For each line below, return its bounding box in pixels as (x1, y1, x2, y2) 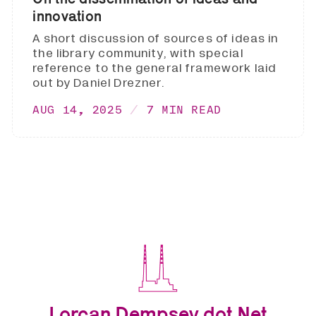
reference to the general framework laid (32, 59, 276, 76)
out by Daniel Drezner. (32, 74, 165, 91)
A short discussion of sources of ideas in (32, 30, 279, 47)
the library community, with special (32, 44, 243, 61)
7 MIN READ (147, 103, 221, 116)
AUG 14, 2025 (32, 103, 123, 116)
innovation (32, 8, 102, 25)
